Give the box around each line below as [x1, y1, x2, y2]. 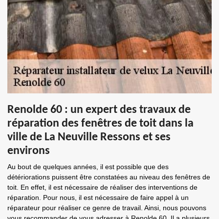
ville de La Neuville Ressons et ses [7, 131, 171, 143]
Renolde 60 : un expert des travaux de [7, 104, 191, 116]
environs [7, 145, 50, 157]
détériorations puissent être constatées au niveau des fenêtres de [7, 173, 210, 181]
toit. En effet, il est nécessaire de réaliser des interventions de [7, 183, 197, 191]
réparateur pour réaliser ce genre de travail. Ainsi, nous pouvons [7, 204, 206, 212]
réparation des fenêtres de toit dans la [7, 118, 194, 130]
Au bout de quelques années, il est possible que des [7, 163, 169, 171]
